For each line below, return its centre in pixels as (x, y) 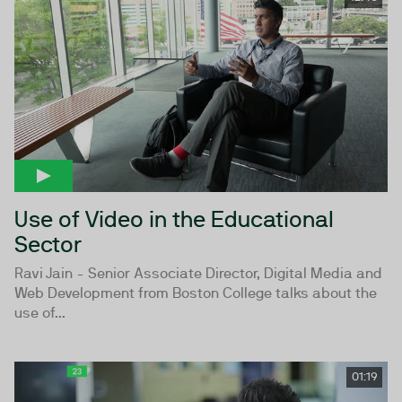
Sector (48, 245)
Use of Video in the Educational (174, 219)
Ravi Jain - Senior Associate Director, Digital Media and (198, 274)
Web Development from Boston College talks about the (196, 293)
